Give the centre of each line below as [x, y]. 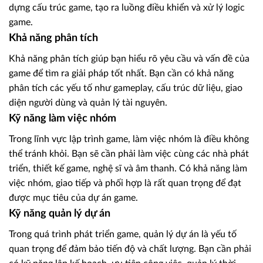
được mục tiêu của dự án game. [73, 198]
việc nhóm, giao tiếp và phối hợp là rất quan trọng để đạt [125, 183]
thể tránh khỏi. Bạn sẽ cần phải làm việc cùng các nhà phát [129, 154]
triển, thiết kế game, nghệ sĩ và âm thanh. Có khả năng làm [128, 169]
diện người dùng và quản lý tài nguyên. [88, 103]
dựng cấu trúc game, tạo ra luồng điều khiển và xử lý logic [127, 8]
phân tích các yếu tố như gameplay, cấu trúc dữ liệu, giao [126, 88]
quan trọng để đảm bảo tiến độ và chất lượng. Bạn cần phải [130, 249]
